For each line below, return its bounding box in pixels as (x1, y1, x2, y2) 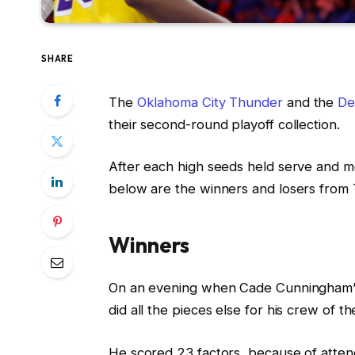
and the (282, 94, 338, 110)
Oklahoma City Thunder (136, 94, 283, 110)
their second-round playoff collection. (108, 116, 344, 132)
